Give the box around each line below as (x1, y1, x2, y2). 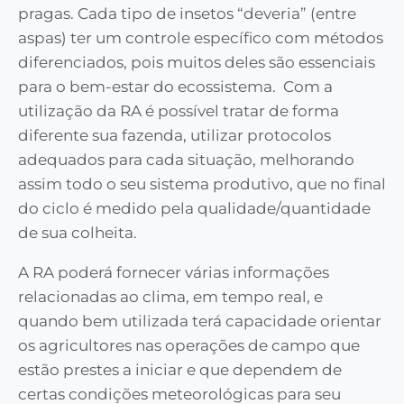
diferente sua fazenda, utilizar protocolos (18, 125, 331, 144)
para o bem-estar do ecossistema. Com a (18, 77, 333, 96)
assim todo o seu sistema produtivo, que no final (18, 174, 386, 193)
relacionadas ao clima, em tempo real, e (18, 287, 323, 306)
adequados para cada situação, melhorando (18, 150, 354, 169)
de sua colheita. (18, 223, 137, 242)
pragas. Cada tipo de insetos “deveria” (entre (18, 4, 356, 23)
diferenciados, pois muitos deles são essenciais (18, 52, 375, 71)
